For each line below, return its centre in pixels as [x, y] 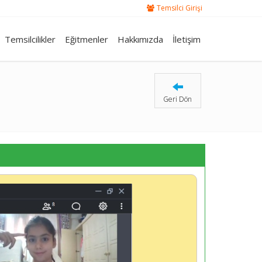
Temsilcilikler [30, 39]
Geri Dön [177, 99]
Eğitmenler [87, 39]
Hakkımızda [140, 39]
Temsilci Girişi [180, 8]
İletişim [187, 39]
